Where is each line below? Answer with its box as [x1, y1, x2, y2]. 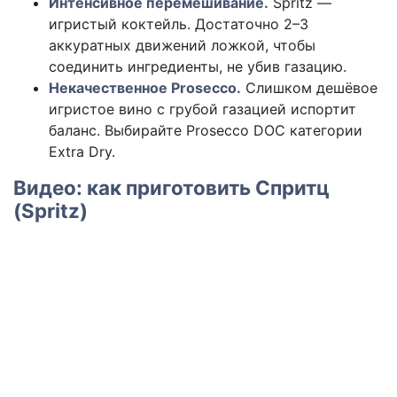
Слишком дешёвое [241, 79, 378, 97]
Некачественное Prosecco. [49, 79, 241, 97]
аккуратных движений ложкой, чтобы [49, 36, 315, 54]
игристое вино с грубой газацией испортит [49, 100, 356, 118]
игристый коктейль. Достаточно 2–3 [49, 15, 308, 33]
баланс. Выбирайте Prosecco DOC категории [49, 121, 362, 139]
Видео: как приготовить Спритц [13, 175, 330, 199]
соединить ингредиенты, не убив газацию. [49, 58, 346, 75]
